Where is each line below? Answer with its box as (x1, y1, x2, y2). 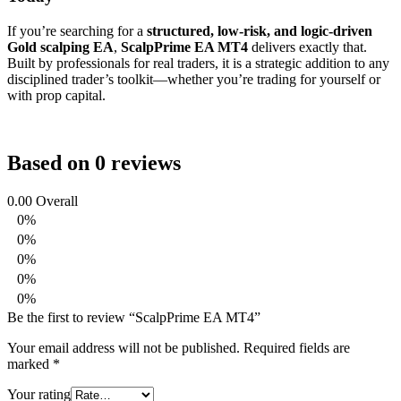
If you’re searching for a (7, 22, 147, 38)
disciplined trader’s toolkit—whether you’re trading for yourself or (7, 71, 380, 87)
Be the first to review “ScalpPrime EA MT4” (7, 310, 260, 326)
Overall (36, 193, 78, 209)
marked (7, 356, 53, 372)
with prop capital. (7, 87, 106, 103)
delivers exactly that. (248, 38, 367, 55)
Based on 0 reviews (7, 151, 181, 175)
